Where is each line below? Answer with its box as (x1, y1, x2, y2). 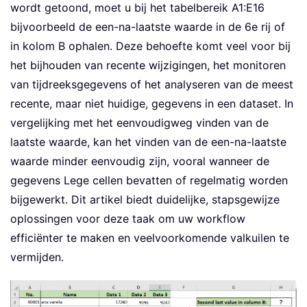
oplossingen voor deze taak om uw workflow (10, 212, 245, 226)
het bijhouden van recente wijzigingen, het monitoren (10, 58, 286, 73)
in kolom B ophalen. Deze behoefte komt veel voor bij (10, 39, 291, 53)
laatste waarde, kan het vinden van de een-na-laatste (10, 135, 286, 149)
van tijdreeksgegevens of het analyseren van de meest (10, 77, 293, 92)
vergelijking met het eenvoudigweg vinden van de (10, 116, 269, 130)
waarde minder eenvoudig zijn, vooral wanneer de (10, 154, 269, 169)
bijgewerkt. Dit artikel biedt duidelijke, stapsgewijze (10, 193, 280, 207)
